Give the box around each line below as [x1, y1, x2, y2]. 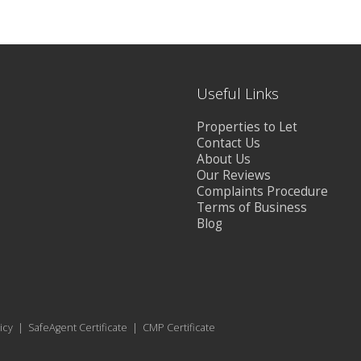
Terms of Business [197, 199, 307, 216]
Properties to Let [197, 118, 297, 135]
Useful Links [197, 84, 279, 103]
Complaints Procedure [197, 183, 328, 200]
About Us [197, 151, 251, 168]
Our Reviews [197, 167, 271, 184]
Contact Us [197, 135, 260, 151]
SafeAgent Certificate [28, 321, 127, 334]
